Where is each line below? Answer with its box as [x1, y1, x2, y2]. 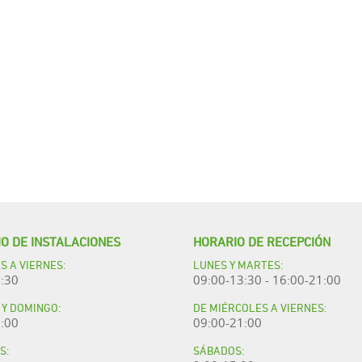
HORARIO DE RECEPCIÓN [193, 231, 330, 250]
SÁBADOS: [193, 341, 244, 358]
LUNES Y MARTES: [193, 255, 283, 272]
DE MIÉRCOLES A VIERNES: [193, 298, 326, 315]
